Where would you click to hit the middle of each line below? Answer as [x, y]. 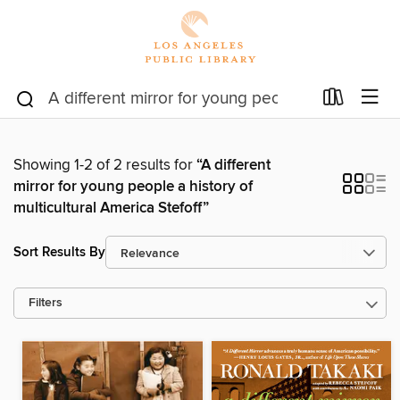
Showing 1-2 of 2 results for [105, 165]
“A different [233, 165]
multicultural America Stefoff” [111, 208]
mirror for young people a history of [133, 187]
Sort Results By [59, 252]
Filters [46, 303]
